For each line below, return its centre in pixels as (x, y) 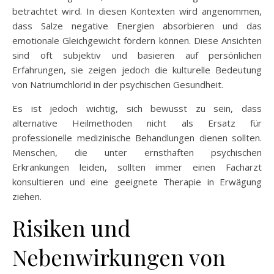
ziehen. (27, 196)
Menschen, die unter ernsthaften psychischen (137, 152)
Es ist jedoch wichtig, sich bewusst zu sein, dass (137, 108)
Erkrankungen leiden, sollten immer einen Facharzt (137, 167)
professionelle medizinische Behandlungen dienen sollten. (137, 137)
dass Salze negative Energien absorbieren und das (137, 25)
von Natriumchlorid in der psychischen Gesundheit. (118, 84)
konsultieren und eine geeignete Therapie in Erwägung (137, 181)
